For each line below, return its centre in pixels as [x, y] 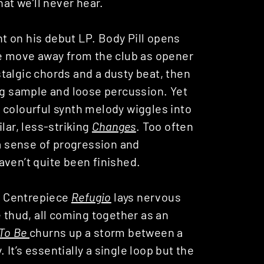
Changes [114, 126]
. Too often [165, 126]
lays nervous [146, 197]
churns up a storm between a [106, 232]
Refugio [91, 197]
